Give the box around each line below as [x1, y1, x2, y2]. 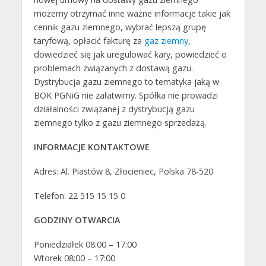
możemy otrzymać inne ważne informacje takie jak [33, 8, 230, 20]
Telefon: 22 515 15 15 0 [33, 189, 125, 201]
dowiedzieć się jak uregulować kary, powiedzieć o [33, 49, 227, 61]
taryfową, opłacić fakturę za [33, 35, 144, 47]
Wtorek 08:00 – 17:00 [33, 252, 115, 264]
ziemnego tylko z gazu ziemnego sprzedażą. [33, 117, 207, 129]
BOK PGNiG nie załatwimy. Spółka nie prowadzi [33, 90, 218, 102]
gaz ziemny [144, 35, 188, 47]
